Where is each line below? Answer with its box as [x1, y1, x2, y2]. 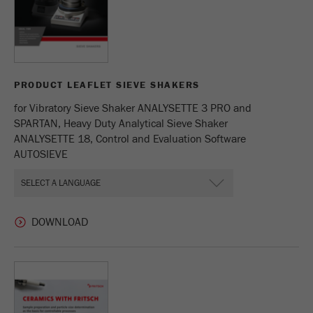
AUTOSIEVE [14, 148, 68, 161]
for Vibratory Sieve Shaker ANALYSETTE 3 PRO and [14, 102, 252, 115]
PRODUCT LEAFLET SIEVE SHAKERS [14, 80, 200, 91]
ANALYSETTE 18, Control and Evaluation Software [14, 133, 246, 145]
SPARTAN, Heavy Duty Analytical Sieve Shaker [14, 117, 228, 130]
